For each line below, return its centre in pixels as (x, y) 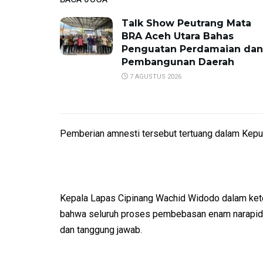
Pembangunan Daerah (178, 62)
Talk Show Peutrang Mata (186, 23)
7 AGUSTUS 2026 (155, 77)
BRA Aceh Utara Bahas (178, 36)
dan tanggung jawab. (101, 230)
